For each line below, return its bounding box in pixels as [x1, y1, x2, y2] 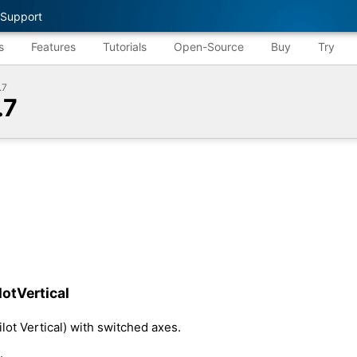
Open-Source [174, 40, 244, 53]
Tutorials [103, 40, 147, 53]
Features [31, 40, 76, 53]
